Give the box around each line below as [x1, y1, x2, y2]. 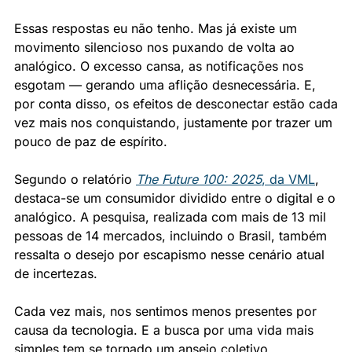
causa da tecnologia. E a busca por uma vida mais [14, 322, 313, 338]
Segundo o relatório [14, 171, 136, 187]
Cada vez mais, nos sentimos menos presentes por [14, 303, 317, 319]
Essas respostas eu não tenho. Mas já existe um [14, 20, 297, 36]
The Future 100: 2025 [136, 171, 262, 187]
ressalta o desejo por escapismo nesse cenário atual [14, 247, 324, 262]
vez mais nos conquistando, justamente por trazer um [14, 115, 332, 130]
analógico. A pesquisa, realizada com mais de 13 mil [14, 209, 326, 225]
